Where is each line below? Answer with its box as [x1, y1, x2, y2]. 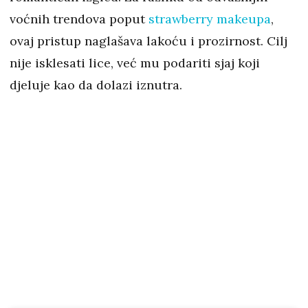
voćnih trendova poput [10, 11, 148, 27]
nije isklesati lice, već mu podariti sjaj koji [10, 55, 260, 71]
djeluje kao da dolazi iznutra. [10, 77, 182, 93]
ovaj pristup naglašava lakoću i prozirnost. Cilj [10, 33, 287, 49]
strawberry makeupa [148, 11, 271, 27]
